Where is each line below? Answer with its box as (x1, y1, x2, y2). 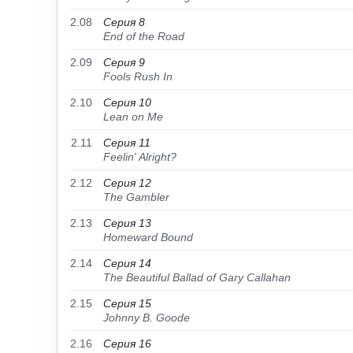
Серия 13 (103, 217, 151, 229)
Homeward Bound (103, 231, 193, 243)
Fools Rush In (103, 70, 173, 83)
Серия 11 (103, 136, 150, 149)
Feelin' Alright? (103, 150, 176, 163)
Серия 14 (103, 257, 151, 269)
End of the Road (103, 30, 184, 43)
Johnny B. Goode (103, 311, 190, 324)
